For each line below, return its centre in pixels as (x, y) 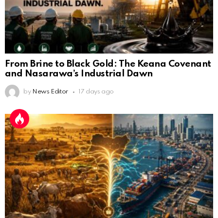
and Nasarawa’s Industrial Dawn (79, 74)
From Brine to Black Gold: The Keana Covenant (108, 64)
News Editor (50, 92)
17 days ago (96, 92)
